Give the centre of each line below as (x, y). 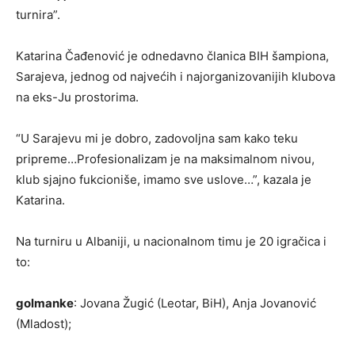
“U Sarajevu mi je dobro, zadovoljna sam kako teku (157, 138)
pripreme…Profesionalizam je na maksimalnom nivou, (165, 159)
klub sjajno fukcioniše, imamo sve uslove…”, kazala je (164, 179)
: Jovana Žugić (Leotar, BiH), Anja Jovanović (195, 303)
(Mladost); (44, 324)
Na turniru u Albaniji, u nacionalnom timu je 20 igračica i (171, 241)
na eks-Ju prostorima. (77, 97)
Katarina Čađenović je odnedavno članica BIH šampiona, (172, 56)
